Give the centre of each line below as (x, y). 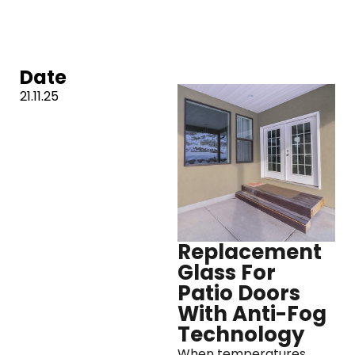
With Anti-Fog (252, 314)
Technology (241, 335)
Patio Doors (239, 294)
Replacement (250, 252)
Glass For (227, 273)
